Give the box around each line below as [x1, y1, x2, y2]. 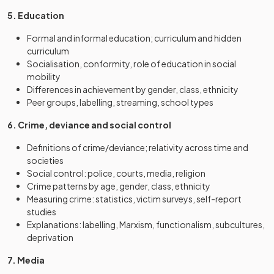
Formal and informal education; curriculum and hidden [27, 32, 242, 43]
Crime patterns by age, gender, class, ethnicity [27, 180, 210, 191]
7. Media [7, 254, 45, 265]
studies [27, 206, 56, 217]
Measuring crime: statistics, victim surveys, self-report [27, 193, 242, 204]
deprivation [27, 232, 73, 243]
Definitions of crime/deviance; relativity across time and [27, 142, 248, 153]
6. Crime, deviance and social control [7, 119, 171, 130]
